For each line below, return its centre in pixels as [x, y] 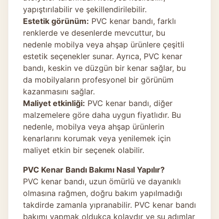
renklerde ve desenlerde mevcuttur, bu [94, 33]
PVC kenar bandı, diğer [129, 103]
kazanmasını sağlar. [59, 91]
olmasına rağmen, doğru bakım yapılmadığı [103, 193]
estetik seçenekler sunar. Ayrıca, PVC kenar [103, 56]
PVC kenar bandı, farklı [132, 21]
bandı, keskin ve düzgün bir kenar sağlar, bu [104, 68]
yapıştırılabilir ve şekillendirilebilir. [85, 9]
